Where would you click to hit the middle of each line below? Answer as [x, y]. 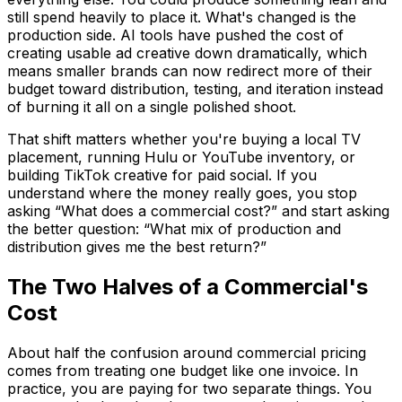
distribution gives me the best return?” [137, 247]
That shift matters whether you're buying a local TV [184, 140]
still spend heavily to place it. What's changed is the [182, 17]
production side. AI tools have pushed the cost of [175, 35]
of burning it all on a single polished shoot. [152, 107]
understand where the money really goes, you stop [182, 193]
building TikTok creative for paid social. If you [162, 175]
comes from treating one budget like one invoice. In [183, 371]
